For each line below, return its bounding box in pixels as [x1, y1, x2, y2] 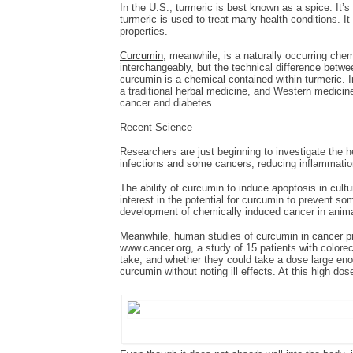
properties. [120, 25, 168, 37]
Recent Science [120, 121, 192, 133]
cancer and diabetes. [120, 97, 215, 109]
